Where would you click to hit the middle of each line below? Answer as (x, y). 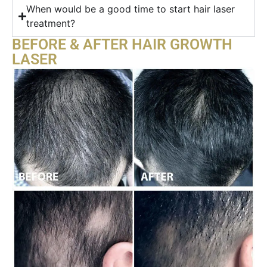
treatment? (51, 24)
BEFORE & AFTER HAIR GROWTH (122, 45)
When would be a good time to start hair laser (131, 9)
